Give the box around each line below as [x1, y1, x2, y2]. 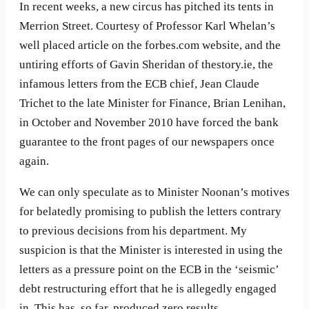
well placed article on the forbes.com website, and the [19, 38, 281, 52]
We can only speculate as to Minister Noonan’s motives [19, 186, 290, 199]
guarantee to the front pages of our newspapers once [19, 134, 275, 148]
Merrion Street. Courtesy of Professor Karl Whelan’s [19, 19, 275, 32]
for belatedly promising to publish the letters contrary [19, 205, 281, 219]
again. [19, 154, 49, 168]
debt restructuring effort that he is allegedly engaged [19, 282, 277, 296]
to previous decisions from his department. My [19, 224, 247, 238]
